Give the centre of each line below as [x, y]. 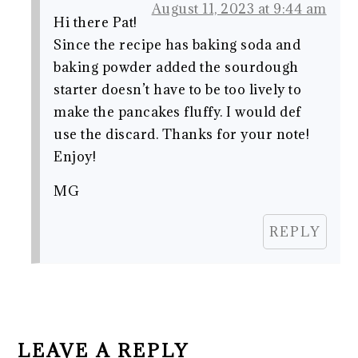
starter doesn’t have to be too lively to [178, 89]
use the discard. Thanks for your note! [182, 134]
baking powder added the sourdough [176, 67]
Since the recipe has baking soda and [177, 44]
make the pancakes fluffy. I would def [177, 111]
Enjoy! [75, 156]
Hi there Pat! [95, 22]
